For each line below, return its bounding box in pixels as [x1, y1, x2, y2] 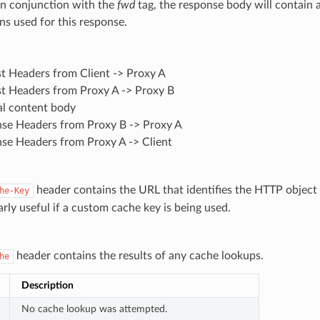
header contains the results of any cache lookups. [13, 249, 264, 261]
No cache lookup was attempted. [21, 303, 167, 314]
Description [21, 279, 74, 291]
